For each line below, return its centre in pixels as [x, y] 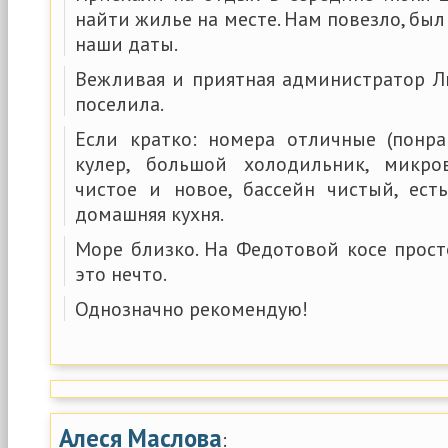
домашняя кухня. [149, 213]
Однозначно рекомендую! [191, 308]
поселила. [119, 103]
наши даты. [126, 43]
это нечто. [121, 273]
